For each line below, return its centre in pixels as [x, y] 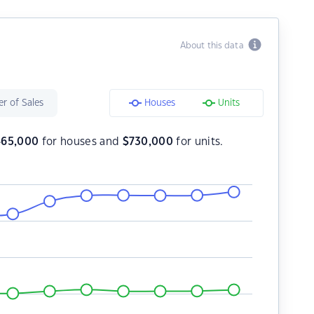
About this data [214, 46]
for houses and [81, 142]
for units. [198, 142]
